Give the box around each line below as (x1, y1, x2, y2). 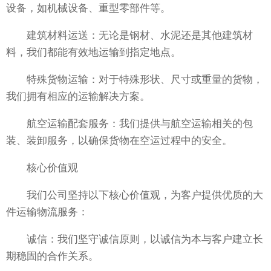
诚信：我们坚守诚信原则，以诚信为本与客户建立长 (6, 233, 263, 246)
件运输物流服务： (6, 206, 88, 218)
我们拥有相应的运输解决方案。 (6, 91, 150, 103)
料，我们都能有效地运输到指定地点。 (6, 47, 181, 59)
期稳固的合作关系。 (6, 250, 99, 263)
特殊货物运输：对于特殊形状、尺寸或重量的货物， (6, 74, 263, 86)
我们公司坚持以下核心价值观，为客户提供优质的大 (6, 189, 263, 201)
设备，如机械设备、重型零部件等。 (6, 2, 171, 15)
